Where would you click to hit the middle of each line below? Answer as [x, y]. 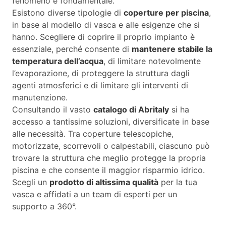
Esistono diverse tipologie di [68, 13]
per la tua [178, 182]
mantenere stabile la [172, 49]
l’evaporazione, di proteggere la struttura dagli [101, 73]
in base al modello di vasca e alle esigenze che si [106, 25]
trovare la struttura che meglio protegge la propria [109, 158]
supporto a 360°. [46, 207]
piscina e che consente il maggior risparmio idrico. [108, 170]
